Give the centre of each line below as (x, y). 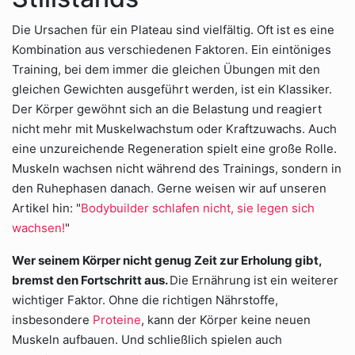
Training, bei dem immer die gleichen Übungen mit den (166, 69)
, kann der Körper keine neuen (226, 320)
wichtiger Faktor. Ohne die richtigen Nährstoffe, (145, 300)
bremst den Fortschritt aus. (91, 280)
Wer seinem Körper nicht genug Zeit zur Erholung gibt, (167, 260)
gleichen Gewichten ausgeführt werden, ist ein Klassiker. (172, 89)
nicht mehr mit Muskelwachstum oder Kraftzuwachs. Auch (174, 129)
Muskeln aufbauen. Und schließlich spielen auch (147, 340)
